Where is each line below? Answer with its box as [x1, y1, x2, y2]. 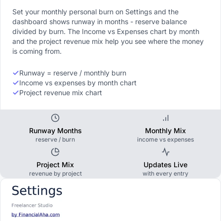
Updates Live [144, 160, 188, 169]
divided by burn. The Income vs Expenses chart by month [12, 27, 199, 36]
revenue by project [29, 169, 82, 177]
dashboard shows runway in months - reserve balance [12, 17, 187, 26]
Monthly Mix [145, 126, 186, 135]
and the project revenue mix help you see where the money [12, 37, 204, 45]
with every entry [143, 169, 189, 177]
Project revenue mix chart [19, 88, 102, 97]
